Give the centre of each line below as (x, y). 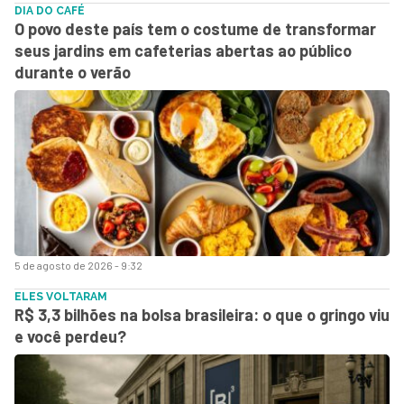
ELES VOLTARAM (61, 296)
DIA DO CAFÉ (50, 10)
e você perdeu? (70, 336)
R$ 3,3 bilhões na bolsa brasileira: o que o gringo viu (202, 314)
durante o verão (73, 72)
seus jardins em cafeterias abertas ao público (183, 50)
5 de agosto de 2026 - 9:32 (78, 265)
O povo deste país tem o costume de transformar (195, 28)
